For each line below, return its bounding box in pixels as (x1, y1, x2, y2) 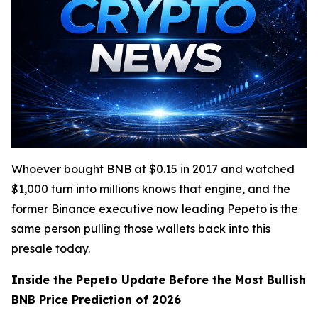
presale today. (11, 241, 90, 256)
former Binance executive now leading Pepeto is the (11, 202, 298, 216)
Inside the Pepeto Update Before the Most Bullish (11, 273, 306, 287)
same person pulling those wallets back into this (11, 221, 270, 236)
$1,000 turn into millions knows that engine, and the (11, 182, 290, 197)
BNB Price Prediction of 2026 (11, 292, 181, 307)
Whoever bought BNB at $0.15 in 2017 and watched (11, 162, 295, 177)
